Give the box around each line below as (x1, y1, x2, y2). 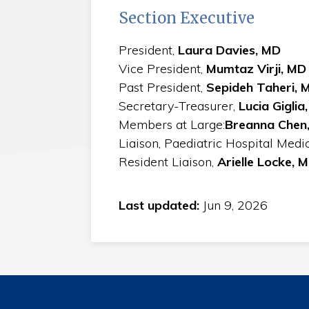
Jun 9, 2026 (202, 197, 268, 213)
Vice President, (118, 60, 203, 77)
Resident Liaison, (118, 153, 217, 170)
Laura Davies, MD (177, 41, 281, 58)
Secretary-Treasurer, (118, 97, 239, 114)
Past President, (118, 79, 206, 95)
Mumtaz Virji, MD (202, 60, 306, 77)
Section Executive (118, 8, 255, 28)
